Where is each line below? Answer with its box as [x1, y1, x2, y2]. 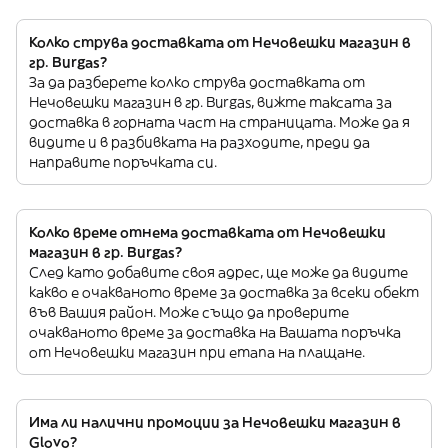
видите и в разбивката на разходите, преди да [29, 133, 370, 151]
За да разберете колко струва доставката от [29, 73, 365, 91]
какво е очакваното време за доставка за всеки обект [29, 283, 419, 301]
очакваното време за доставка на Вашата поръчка [29, 323, 401, 341]
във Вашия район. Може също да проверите [29, 303, 349, 321]
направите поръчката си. [29, 153, 217, 171]
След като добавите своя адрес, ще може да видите [29, 263, 408, 281]
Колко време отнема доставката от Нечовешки [29, 223, 386, 241]
